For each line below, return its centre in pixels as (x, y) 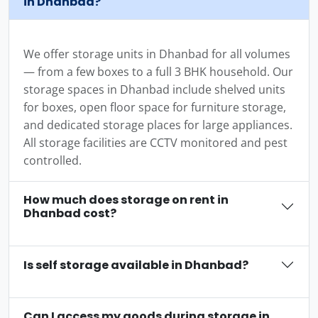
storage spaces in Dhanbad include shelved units (154, 89)
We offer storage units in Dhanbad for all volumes (157, 54)
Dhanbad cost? (70, 213)
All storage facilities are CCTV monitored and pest (155, 143)
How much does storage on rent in (126, 200)
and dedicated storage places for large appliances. (158, 125)
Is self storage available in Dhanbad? (136, 265)
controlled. (53, 160)
